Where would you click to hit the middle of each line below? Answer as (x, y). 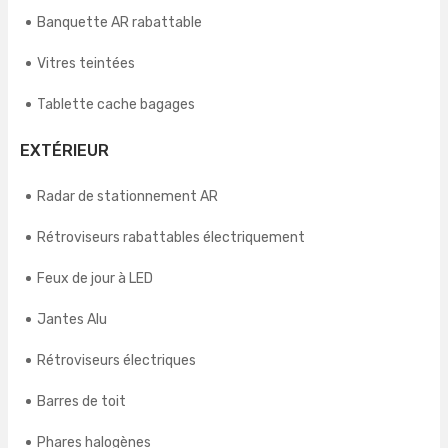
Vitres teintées (86, 64)
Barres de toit (81, 402)
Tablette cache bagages (116, 105)
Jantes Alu (72, 320)
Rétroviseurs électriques (116, 361)
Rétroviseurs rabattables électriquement (171, 238)
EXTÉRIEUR (64, 151)
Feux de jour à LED (95, 279)
